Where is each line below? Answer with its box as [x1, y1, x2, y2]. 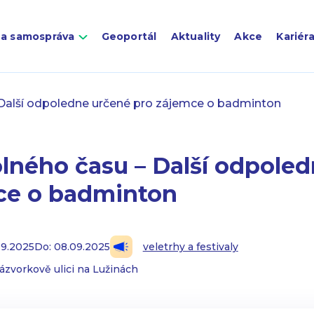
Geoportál [101, 30, 157, 43]
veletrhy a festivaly [142, 240, 238, 253]
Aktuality [170, 30, 221, 43]
